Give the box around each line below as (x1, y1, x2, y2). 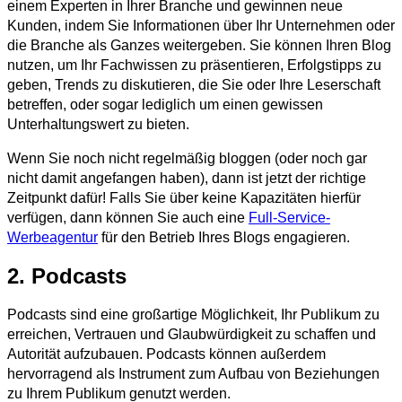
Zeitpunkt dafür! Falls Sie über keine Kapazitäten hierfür (7, 190, 361, 206)
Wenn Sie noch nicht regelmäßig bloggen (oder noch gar (7, 151, 367, 167)
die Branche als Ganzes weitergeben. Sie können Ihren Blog (7, 38, 391, 54)
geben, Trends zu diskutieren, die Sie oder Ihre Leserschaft (7, 77, 380, 93)
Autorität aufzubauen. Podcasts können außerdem (7, 346, 326, 363)
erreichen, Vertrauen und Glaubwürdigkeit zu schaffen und (7, 327, 376, 343)
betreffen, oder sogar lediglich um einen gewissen (7, 97, 323, 113)
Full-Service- (249, 210, 330, 226)
